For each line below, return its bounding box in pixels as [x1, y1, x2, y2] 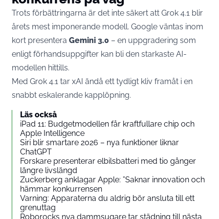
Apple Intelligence [20, 128, 85, 138]
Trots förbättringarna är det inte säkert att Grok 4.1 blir [12, 8, 203, 18]
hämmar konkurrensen [20, 184, 102, 194]
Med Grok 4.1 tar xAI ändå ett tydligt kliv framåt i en [12, 76, 193, 86]
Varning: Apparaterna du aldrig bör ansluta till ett [20, 193, 195, 203]
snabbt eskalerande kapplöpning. [12, 90, 131, 100]
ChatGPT [20, 147, 52, 156]
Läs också [20, 109, 57, 119]
